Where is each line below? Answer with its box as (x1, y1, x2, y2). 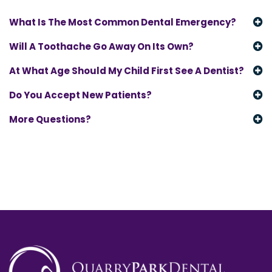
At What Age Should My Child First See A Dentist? (9, 64, 244, 77)
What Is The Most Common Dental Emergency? (9, 15, 236, 29)
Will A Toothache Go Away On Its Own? (9, 39, 194, 53)
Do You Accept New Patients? (9, 88, 152, 101)
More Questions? (9, 112, 91, 126)
